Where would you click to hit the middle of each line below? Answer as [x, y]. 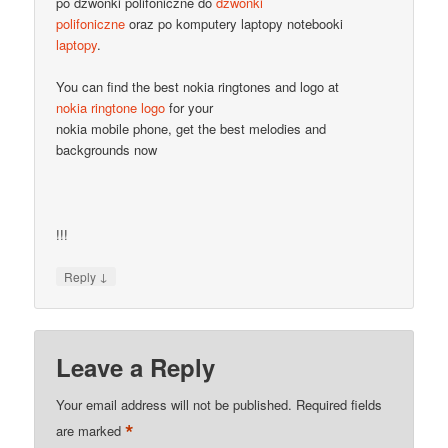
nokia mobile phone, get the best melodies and [191, 129]
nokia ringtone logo [111, 108]
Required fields [339, 405]
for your [189, 108]
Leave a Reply [136, 367]
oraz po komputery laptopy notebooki [234, 24]
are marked [91, 431]
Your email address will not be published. [174, 405]
